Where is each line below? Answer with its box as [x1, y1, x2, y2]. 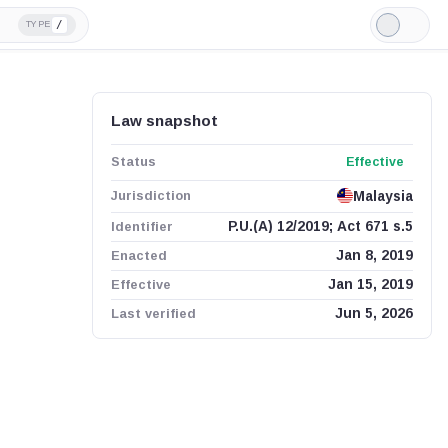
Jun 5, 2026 [334, 306, 413, 321]
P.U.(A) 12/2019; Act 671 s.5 [227, 219, 413, 234]
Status [110, 154, 156, 169]
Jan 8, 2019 [335, 248, 413, 263]
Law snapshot [110, 112, 218, 129]
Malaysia [352, 188, 413, 204]
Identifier [110, 218, 173, 234]
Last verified [110, 305, 196, 321]
